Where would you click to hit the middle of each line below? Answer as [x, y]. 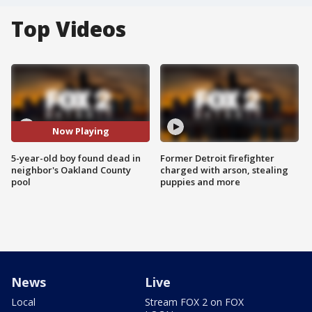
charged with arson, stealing [224, 170]
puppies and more [200, 181]
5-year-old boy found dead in [76, 158]
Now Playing [80, 131]
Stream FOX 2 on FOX [194, 302]
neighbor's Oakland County [71, 170]
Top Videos [69, 29]
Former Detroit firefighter [217, 158]
